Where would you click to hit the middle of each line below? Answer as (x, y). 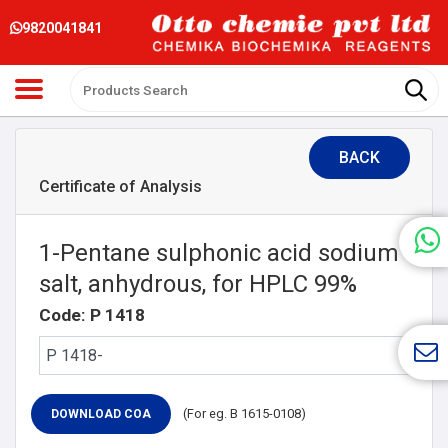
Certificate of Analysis (120, 186)
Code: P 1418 (91, 315)
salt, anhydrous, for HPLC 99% (197, 283)
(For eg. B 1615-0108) (244, 413)
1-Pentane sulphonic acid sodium (218, 252)
